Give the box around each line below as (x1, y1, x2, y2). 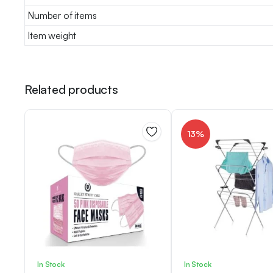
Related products (24, 81, 118, 97)
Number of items (27, 9, 97, 21)
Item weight (27, 29, 77, 41)
